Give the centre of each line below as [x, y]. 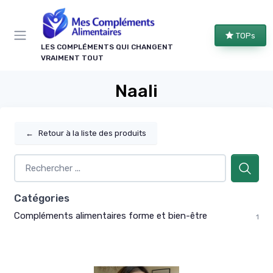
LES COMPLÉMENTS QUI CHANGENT [107, 47]
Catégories [42, 198]
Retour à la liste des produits [92, 133]
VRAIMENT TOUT [72, 58]
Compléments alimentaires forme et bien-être [111, 215]
